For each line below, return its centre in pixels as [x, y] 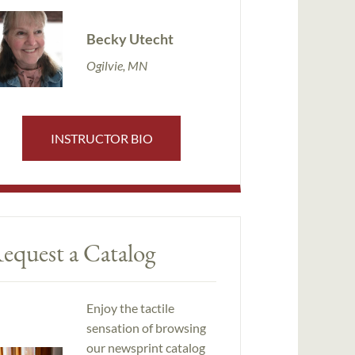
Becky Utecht [130, 38]
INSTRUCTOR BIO [101, 138]
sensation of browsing [146, 328]
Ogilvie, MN [116, 65]
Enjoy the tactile [130, 308]
